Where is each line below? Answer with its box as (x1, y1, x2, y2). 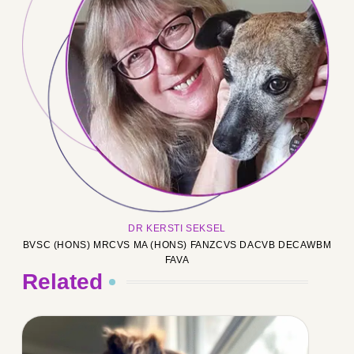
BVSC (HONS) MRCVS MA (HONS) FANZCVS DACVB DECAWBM (22, 239, 332, 251)
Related (22, 269, 103, 295)
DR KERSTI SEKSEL (128, 223, 226, 235)
